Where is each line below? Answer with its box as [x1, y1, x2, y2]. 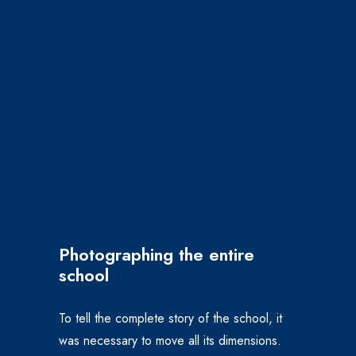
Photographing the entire [59, 241, 254, 267]
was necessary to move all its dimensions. [59, 331, 281, 350]
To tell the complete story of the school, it [59, 308, 282, 327]
